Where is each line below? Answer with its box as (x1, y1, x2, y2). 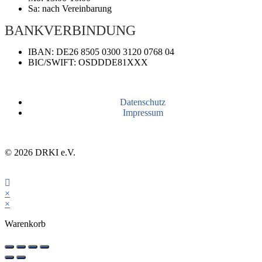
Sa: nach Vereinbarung (28, 4, 112, 14)
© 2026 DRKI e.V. (5, 147, 75, 158)
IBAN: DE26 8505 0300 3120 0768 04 (28, 47, 174, 57)
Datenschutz (120, 97, 166, 108)
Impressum (122, 108, 163, 118)
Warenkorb (5, 219, 46, 229)
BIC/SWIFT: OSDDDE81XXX (28, 57, 148, 68)
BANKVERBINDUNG (5, 23, 136, 39)
